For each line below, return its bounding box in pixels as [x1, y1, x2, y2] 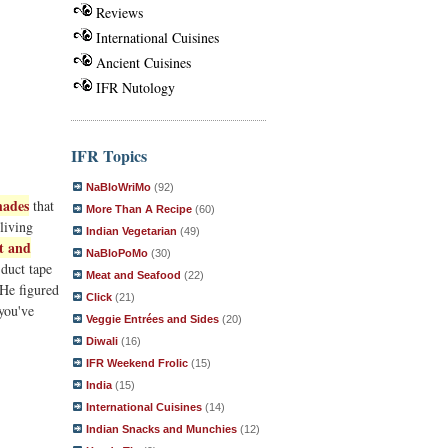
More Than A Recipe [86, 203, 192, 215]
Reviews [96, 2, 143, 22]
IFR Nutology [96, 77, 175, 97]
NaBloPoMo [86, 247, 148, 259]
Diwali [86, 335, 118, 347]
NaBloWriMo [86, 181, 151, 193]
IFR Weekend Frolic [86, 357, 188, 369]
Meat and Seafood [86, 269, 181, 281]
